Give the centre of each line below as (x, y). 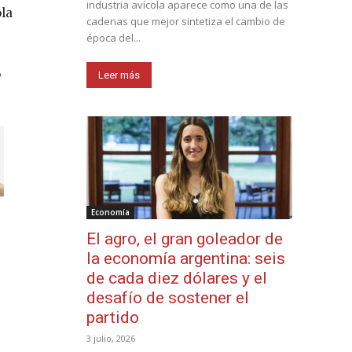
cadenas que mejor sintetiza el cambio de (186, 22)
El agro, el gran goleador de (185, 239)
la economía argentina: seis (186, 259)
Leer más (119, 75)
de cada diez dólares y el (177, 279)
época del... (114, 38)
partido (113, 318)
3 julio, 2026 (111, 339)
